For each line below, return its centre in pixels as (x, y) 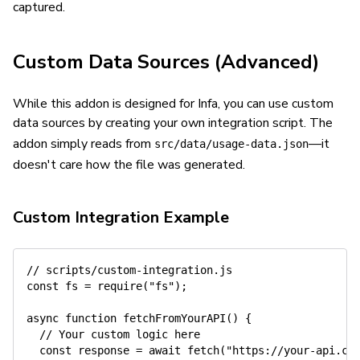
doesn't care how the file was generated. (129, 165)
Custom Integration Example (121, 217)
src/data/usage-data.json (231, 144)
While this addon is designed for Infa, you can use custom (173, 104)
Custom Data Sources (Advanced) (166, 62)
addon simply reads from (84, 144)
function (91, 318)
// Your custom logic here (120, 334)
